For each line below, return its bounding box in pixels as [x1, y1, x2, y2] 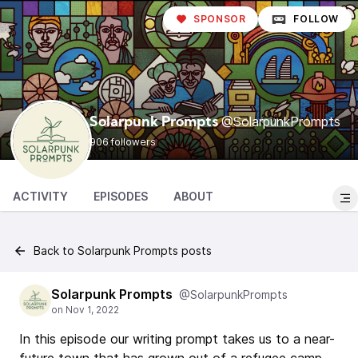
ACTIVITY [13, 189, 68, 203]
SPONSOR [193, 13, 246, 25]
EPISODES [93, 189, 148, 203]
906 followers [89, 136, 156, 148]
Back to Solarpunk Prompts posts [34, 244, 212, 257]
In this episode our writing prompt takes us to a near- [19, 331, 335, 347]
